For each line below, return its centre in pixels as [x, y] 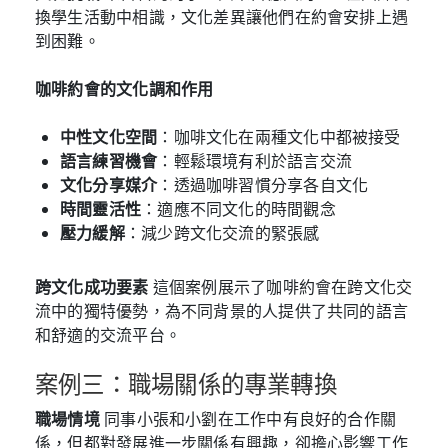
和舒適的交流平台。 [108, 334]
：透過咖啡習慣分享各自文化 [263, 184]
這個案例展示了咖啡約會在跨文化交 [280, 286]
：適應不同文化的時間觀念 [238, 208]
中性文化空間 [109, 136]
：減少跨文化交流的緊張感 [222, 232]
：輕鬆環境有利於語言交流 [255, 160]
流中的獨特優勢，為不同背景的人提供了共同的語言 [222, 310]
